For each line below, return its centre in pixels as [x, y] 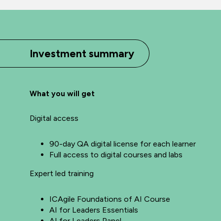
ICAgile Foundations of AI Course [110, 199]
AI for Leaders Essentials [94, 210]
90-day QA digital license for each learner [123, 144]
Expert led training [63, 174]
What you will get [62, 94]
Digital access [54, 118]
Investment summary [82, 54]
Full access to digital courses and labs [116, 155]
